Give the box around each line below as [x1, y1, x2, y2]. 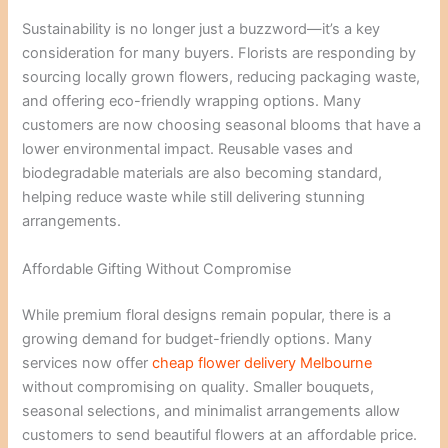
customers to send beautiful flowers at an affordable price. [22, 425, 418, 444]
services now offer [22, 353, 153, 372]
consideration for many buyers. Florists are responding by [22, 44, 417, 63]
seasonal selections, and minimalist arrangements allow [22, 401, 401, 420]
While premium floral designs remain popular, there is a [22, 305, 392, 324]
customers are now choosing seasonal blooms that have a [22, 116, 422, 135]
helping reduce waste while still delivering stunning [22, 188, 366, 207]
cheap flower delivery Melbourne [152, 353, 373, 372]
